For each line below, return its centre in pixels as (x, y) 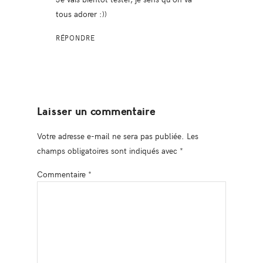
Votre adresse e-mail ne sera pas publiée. (110, 135)
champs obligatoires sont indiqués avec (108, 150)
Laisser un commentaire (96, 112)
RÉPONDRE (75, 37)
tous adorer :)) (81, 13)
